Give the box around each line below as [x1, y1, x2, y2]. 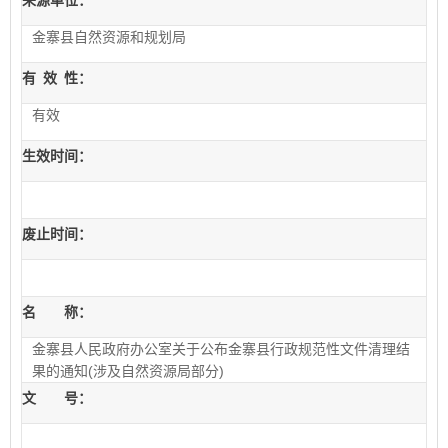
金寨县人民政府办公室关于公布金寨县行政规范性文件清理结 [32, 341, 410, 357]
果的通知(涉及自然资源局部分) [32, 363, 224, 379]
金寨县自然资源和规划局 [32, 29, 186, 45]
